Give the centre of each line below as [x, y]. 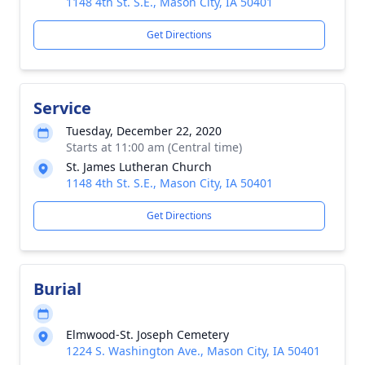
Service [62, 108]
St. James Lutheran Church [139, 167]
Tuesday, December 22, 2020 [144, 131]
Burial [57, 289]
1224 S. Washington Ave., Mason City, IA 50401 [193, 351]
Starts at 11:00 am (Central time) [154, 147]
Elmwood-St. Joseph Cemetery [147, 334]
